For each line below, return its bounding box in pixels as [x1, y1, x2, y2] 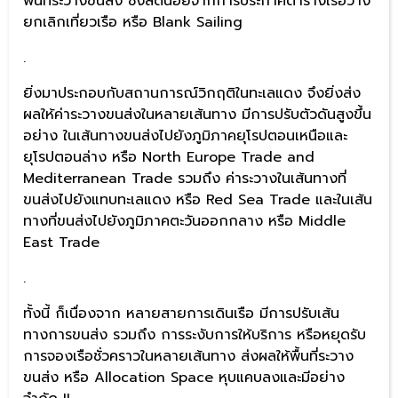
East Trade [23, 231, 99, 253]
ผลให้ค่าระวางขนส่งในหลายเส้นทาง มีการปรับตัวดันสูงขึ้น [23, 103, 371, 125]
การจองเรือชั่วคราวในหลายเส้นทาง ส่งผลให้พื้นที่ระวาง [23, 345, 354, 367]
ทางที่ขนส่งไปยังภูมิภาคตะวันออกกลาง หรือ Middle [23, 210, 346, 232]
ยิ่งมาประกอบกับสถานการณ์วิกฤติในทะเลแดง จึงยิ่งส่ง [23, 82, 361, 104]
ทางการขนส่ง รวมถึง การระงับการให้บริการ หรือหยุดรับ [23, 323, 366, 346]
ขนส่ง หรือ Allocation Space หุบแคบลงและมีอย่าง [23, 366, 345, 388]
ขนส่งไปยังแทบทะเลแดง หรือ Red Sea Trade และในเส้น [23, 188, 372, 211]
